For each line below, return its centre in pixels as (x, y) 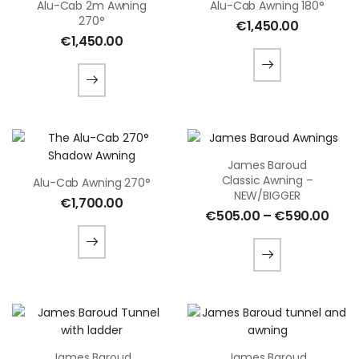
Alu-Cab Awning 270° (92, 183)
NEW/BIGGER (267, 196)
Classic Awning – (267, 180)
